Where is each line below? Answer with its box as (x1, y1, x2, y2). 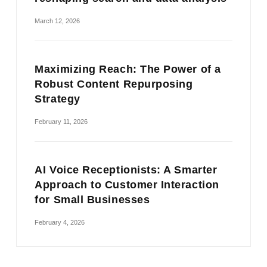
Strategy (35, 93, 80, 105)
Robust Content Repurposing (35, 78, 193, 91)
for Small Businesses (35, 194, 150, 206)
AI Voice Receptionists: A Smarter (35, 164, 218, 176)
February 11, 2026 (35, 118, 88, 126)
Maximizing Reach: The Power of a (35, 63, 221, 76)
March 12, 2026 (35, 17, 80, 25)
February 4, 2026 (35, 219, 85, 226)
